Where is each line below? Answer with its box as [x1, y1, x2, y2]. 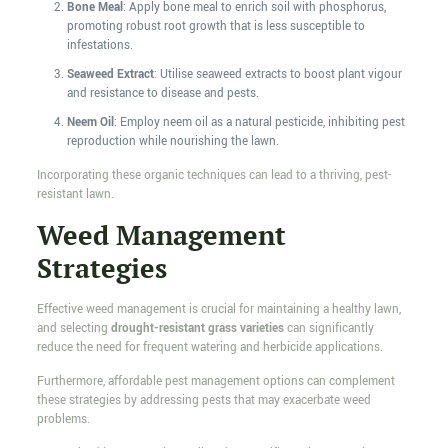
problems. [36, 411, 90, 429]
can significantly [283, 320, 374, 338]
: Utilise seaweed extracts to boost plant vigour [153, 66, 402, 84]
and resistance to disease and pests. [66, 85, 259, 103]
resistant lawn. [36, 186, 114, 204]
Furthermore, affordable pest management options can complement [36, 373, 395, 391]
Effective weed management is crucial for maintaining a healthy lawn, [36, 301, 401, 319]
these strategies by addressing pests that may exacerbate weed [36, 392, 371, 410]
